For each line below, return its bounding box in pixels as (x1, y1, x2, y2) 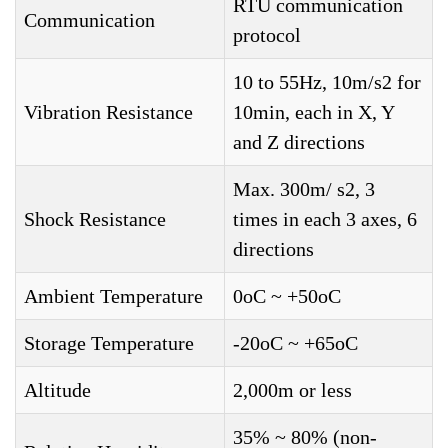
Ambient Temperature (24, 285, 203, 307)
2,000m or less (233, 379, 352, 401)
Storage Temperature (24, 332, 194, 354)
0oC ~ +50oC (233, 285, 341, 307)
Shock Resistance (24, 208, 166, 230)
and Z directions (233, 131, 365, 153)
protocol (233, 24, 301, 46)
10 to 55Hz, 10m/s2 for (233, 71, 421, 93)
